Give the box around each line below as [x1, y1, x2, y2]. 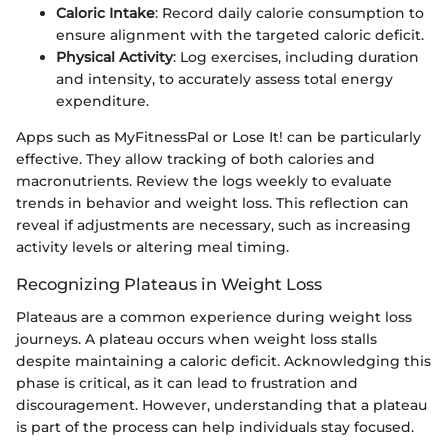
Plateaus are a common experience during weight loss [16, 307, 412, 326]
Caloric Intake [56, 4, 155, 23]
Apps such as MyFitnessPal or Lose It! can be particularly [16, 128, 421, 147]
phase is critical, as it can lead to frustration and [16, 373, 358, 392]
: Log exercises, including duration [173, 48, 419, 67]
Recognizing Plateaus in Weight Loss [16, 274, 322, 295]
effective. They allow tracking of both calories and [16, 150, 375, 169]
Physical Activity [56, 48, 173, 67]
